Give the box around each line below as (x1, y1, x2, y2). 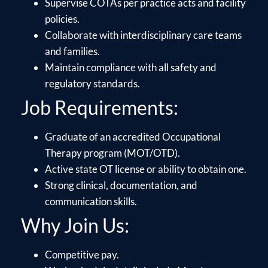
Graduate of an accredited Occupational (45, 130, 221, 143)
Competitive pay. (45, 248, 119, 261)
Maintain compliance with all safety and (45, 60, 217, 74)
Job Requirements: (21, 95, 178, 119)
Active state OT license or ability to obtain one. (45, 162, 246, 175)
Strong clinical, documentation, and (45, 178, 197, 191)
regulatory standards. (45, 77, 140, 90)
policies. (45, 12, 80, 25)
